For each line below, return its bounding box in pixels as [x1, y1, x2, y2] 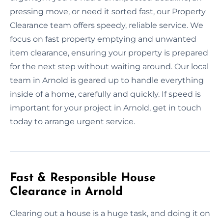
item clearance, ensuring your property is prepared [10, 48, 208, 57]
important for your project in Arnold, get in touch [10, 103, 201, 112]
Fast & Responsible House [10, 172, 156, 184]
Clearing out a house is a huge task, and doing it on [10, 208, 210, 218]
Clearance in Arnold [10, 186, 123, 198]
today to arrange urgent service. [10, 116, 135, 126]
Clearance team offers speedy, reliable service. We [10, 20, 203, 30]
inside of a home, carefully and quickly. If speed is [10, 89, 201, 99]
